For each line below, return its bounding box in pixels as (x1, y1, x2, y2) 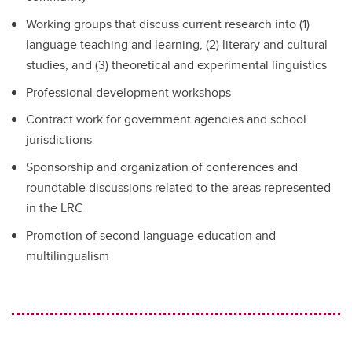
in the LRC (26, 199, 83, 218)
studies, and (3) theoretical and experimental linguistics (26, 55, 327, 74)
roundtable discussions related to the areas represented (26, 178, 331, 197)
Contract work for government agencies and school (26, 110, 306, 129)
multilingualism (26, 246, 109, 265)
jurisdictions (26, 130, 92, 149)
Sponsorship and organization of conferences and (26, 158, 298, 177)
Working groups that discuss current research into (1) (26, 14, 310, 33)
